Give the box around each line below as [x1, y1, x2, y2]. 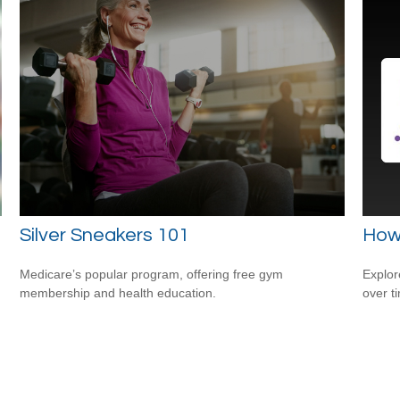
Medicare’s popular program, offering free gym [20, 266, 284, 281]
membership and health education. [20, 285, 217, 300]
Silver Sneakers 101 [20, 224, 190, 246]
